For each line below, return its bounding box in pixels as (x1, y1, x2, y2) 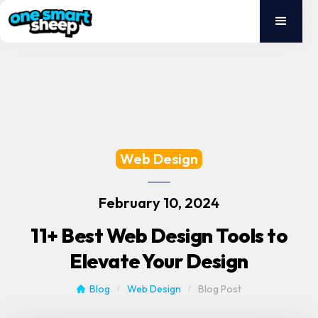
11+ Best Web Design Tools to (31, 223, 287, 248)
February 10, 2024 (99, 194, 219, 212)
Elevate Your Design (70, 248, 248, 273)
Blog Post (198, 282, 241, 295)
